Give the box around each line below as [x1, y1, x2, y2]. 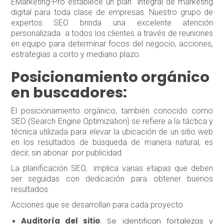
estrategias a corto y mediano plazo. [10, 49, 141, 59]
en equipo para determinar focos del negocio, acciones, [10, 39, 213, 49]
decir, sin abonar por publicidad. [10, 148, 123, 158]
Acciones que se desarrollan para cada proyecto [10, 200, 185, 210]
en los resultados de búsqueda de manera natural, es [10, 137, 213, 147]
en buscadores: [10, 82, 127, 103]
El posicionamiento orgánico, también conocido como [10, 106, 213, 116]
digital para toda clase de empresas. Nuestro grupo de [10, 7, 213, 17]
